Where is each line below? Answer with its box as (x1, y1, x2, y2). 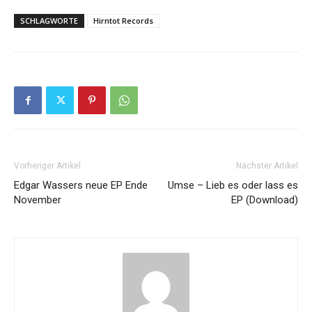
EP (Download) (231, 194, 298, 206)
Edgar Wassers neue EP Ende (14, 179, 148, 192)
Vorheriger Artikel (14, 161, 81, 171)
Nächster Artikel (236, 161, 298, 171)
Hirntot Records (93, 15, 153, 26)
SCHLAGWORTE (20, 15, 78, 26)
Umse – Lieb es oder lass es (168, 179, 298, 192)
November (14, 194, 61, 206)
